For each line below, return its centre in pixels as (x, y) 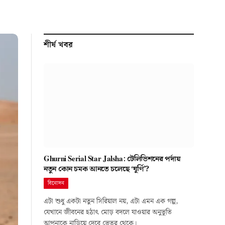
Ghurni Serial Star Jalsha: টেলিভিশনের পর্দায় (112, 159)
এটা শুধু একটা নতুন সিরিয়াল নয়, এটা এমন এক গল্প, (111, 202)
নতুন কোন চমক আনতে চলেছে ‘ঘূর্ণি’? (96, 170)
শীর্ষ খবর (59, 45)
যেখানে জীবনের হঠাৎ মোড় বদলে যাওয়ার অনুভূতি (108, 213)
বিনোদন (56, 184)
